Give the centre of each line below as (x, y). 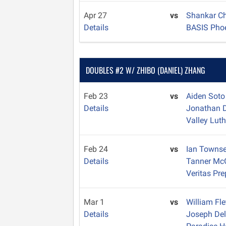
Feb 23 (96, 96)
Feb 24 (96, 149)
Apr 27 (95, 15)
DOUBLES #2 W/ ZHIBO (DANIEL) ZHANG (146, 70)
